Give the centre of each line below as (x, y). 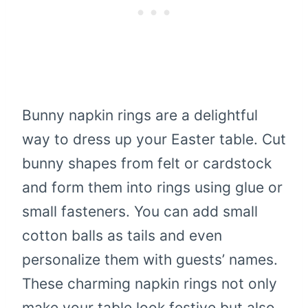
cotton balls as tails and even (122, 235)
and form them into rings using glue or (152, 187)
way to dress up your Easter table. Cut (154, 139)
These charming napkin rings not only (150, 283)
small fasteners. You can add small (140, 211)
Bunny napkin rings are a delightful (140, 115)
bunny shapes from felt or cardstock (147, 163)
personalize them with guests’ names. (150, 259)
